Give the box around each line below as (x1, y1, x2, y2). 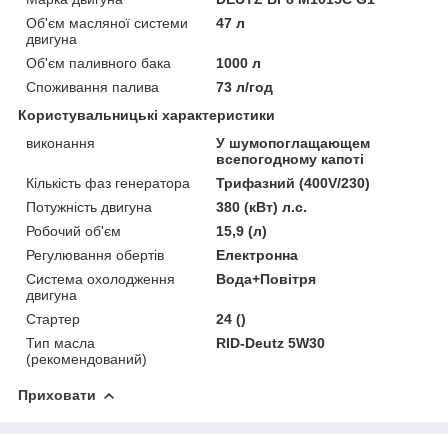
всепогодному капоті (216, 150, 365, 167)
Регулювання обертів (26, 246, 164, 263)
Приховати (18, 386, 96, 403)
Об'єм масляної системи (26, 14, 188, 31)
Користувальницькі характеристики (18, 106, 275, 123)
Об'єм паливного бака (26, 54, 171, 71)
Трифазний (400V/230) (216, 174, 371, 191)
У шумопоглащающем (216, 134, 371, 151)
